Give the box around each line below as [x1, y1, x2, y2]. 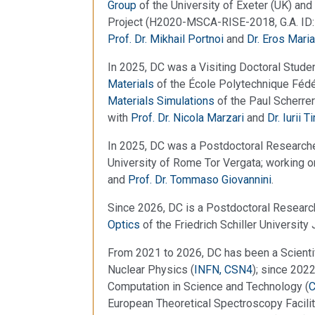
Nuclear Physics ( [108, 262, 194, 276]
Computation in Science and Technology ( [108, 279, 309, 293]
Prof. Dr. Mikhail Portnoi [108, 32, 224, 46]
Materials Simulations [108, 94, 214, 108]
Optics [108, 217, 140, 231]
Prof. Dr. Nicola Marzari [131, 110, 244, 124]
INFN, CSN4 [194, 262, 252, 276]
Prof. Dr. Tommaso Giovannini [128, 172, 271, 186]
